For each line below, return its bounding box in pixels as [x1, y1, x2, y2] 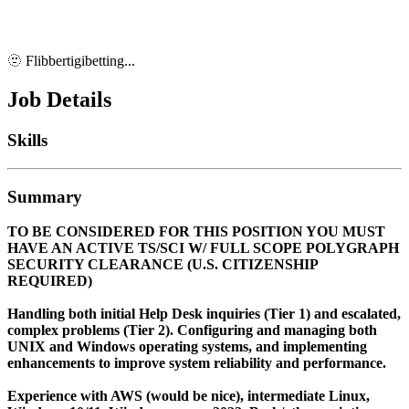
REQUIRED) [7, 273, 92, 289]
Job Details [7, 88, 111, 112]
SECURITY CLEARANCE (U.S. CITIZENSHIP [7, 257, 318, 273]
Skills [7, 131, 47, 151]
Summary [7, 186, 82, 206]
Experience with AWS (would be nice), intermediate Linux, [7, 388, 370, 404]
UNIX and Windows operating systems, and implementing [7, 339, 367, 355]
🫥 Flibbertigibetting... [7, 53, 135, 69]
